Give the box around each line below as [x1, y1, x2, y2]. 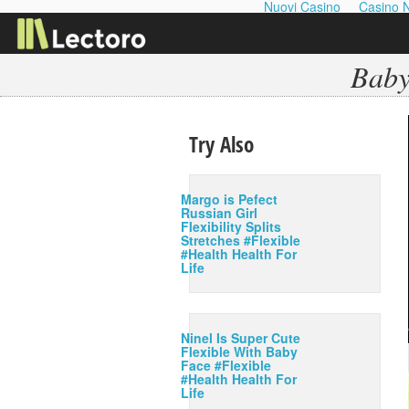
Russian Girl [181, 204, 257, 222]
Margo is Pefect [181, 190, 278, 208]
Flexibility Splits [181, 217, 281, 236]
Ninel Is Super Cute [181, 329, 300, 347]
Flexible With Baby [181, 342, 298, 361]
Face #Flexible [181, 356, 271, 374]
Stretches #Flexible [181, 231, 300, 249]
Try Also [189, 130, 254, 159]
